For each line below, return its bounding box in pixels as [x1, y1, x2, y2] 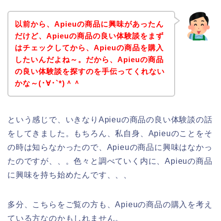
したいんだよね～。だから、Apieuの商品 [14, 55, 164, 64]
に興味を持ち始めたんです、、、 [7, 170, 132, 179]
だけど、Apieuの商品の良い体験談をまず [14, 31, 164, 40]
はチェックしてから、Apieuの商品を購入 [14, 43, 164, 52]
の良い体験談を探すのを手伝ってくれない [14, 67, 165, 75]
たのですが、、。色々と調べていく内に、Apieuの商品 [7, 156, 213, 165]
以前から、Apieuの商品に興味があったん [14, 19, 164, 28]
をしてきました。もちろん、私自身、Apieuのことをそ [7, 129, 213, 138]
